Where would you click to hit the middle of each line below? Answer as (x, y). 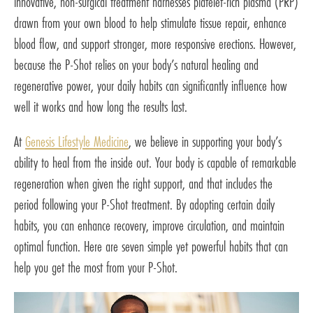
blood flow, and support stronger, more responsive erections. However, (155, 43)
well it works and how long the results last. (101, 106)
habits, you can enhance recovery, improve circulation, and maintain (149, 225)
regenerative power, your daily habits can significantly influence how (151, 85)
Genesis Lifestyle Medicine (77, 141)
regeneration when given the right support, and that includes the (143, 183)
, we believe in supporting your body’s (205, 141)
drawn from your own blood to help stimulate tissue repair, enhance (150, 22)
